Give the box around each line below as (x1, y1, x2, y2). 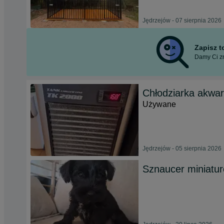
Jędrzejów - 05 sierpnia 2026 (142, 145, 221, 152)
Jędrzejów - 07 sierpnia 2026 (142, 17, 221, 24)
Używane (142, 100, 176, 108)
